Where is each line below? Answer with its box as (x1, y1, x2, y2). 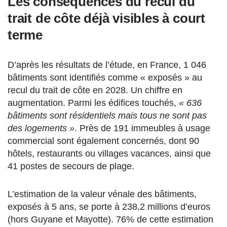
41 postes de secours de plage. (8, 161, 134, 171)
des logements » (8, 123, 74, 133)
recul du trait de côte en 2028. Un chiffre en (8, 85, 182, 95)
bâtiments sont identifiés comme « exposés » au (8, 72, 202, 83)
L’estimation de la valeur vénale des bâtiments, (8, 188, 197, 199)
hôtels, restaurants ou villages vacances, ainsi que (8, 148, 211, 159)
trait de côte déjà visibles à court (8, 10, 205, 26)
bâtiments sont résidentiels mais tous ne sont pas (8, 110, 207, 121)
